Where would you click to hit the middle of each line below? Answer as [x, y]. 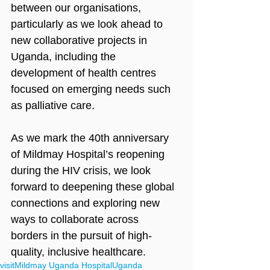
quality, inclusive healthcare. [78, 252]
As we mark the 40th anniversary [91, 138]
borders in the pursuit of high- [81, 235]
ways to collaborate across [76, 219]
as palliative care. [53, 105]
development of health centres [85, 73]
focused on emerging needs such [92, 89]
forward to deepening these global [94, 187]
